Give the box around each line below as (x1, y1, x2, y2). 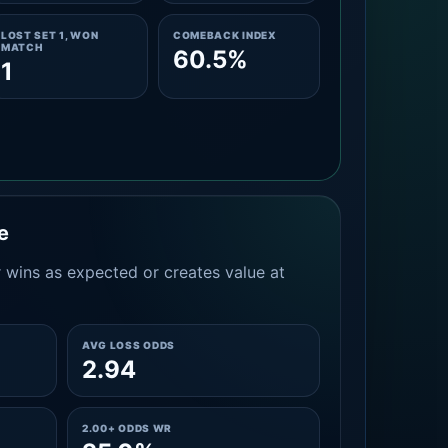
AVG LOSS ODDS (81, 339, 176, 351)
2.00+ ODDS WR (81, 422, 173, 434)
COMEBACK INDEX (172, 29, 277, 41)
